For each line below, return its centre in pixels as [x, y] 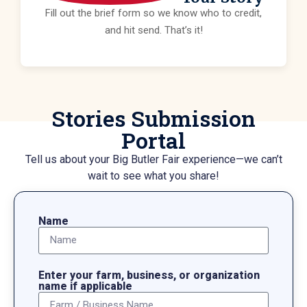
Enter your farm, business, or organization [149, 275]
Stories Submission [153, 118]
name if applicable [85, 286]
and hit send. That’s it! [153, 30]
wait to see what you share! [153, 175]
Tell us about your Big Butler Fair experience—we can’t [153, 159]
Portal [153, 140]
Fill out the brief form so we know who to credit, [153, 13]
